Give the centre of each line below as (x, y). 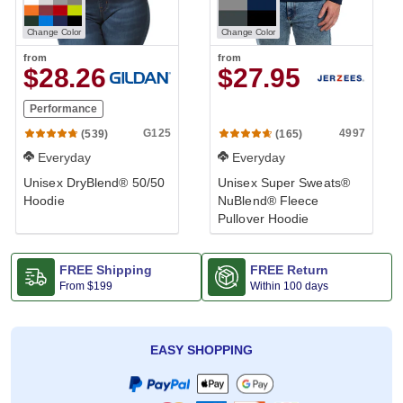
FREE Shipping (106, 269)
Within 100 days (289, 286)
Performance (63, 109)
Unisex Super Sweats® (284, 183)
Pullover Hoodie (264, 219)
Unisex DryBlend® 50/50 (94, 183)
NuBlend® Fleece (269, 201)
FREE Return (289, 269)
